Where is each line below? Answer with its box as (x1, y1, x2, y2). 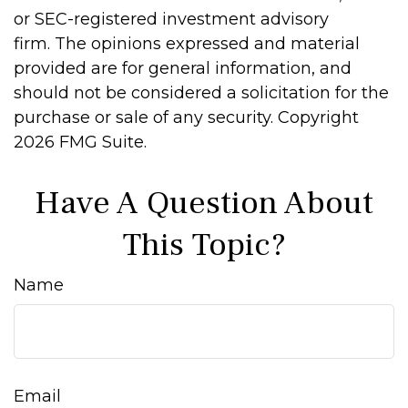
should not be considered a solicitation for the (14, 83, 389, 103)
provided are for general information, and (14, 58, 352, 78)
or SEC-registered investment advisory (14, 9, 329, 29)
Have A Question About (35, 182, 373, 224)
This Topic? (122, 224, 286, 266)
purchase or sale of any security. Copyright (14, 107, 359, 127)
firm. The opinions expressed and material (14, 34, 360, 54)
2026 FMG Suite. (14, 132, 147, 152)
